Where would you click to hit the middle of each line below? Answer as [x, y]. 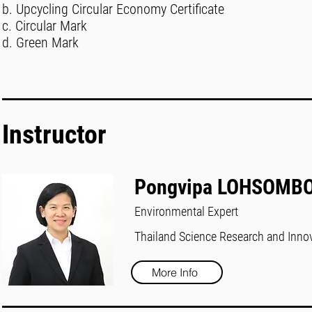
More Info [175, 272]
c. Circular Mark [45, 26]
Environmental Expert [186, 211]
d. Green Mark [40, 42]
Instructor [54, 134]
